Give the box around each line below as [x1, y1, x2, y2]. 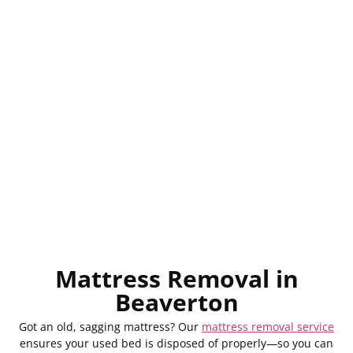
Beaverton [114, 285, 239, 318]
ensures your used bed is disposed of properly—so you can [20, 335, 333, 351]
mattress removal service [202, 318, 334, 334]
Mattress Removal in [54, 262, 299, 295]
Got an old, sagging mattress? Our [19, 318, 202, 334]
